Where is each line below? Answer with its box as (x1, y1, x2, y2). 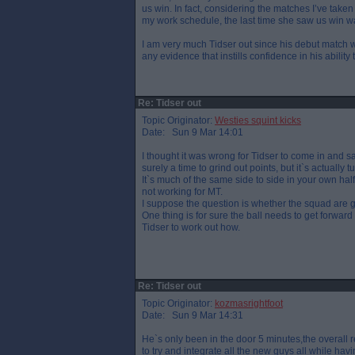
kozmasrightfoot (215, 298, 283, 309)
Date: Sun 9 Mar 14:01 (142, 127, 243, 138)
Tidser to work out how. (142, 222, 240, 233)
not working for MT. (142, 186, 223, 197)
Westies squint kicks (215, 115, 301, 126)
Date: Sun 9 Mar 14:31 (142, 310, 243, 321)
